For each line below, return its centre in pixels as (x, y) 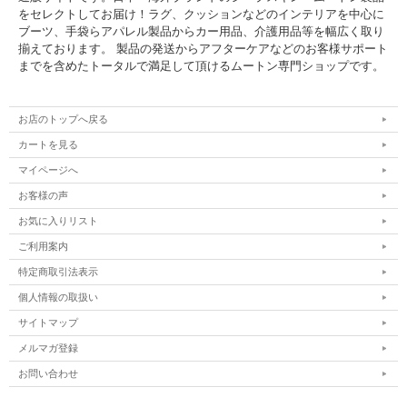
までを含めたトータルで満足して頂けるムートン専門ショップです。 (201, 66)
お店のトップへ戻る (63, 119)
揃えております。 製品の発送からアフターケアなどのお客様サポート (203, 49)
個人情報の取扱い (58, 298)
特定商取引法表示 (58, 272)
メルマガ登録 (48, 348)
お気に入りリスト (58, 221)
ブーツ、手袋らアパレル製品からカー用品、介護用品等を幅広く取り (201, 32)
